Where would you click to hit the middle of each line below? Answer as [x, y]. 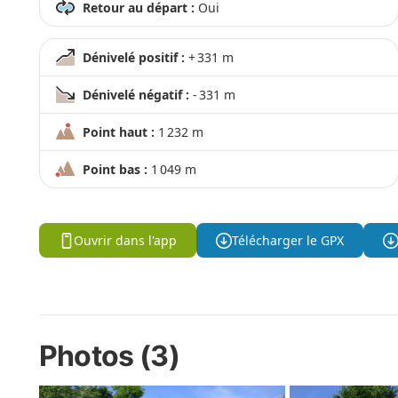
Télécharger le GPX [287, 240]
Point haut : [118, 132]
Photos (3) [109, 356]
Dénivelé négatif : [135, 95]
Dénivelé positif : [133, 58]
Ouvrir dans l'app [126, 240]
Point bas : [115, 170]
